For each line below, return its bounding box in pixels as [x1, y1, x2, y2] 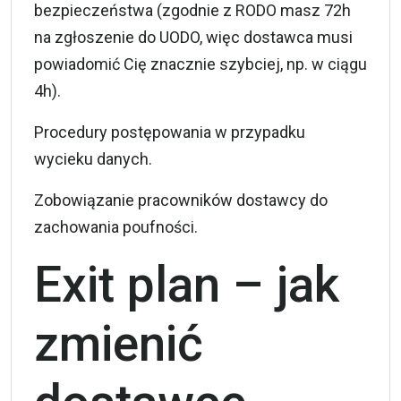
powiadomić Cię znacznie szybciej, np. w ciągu [34, 54, 367, 73]
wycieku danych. [34, 149, 152, 168]
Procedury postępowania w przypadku [34, 122, 305, 141]
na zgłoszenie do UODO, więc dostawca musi [34, 27, 353, 47]
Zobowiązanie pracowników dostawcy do [34, 190, 328, 209]
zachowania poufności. [34, 217, 198, 236]
